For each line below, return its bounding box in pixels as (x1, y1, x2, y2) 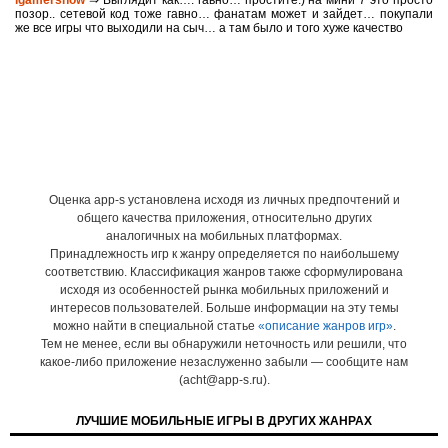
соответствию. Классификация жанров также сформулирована (45, 265, 403, 279)
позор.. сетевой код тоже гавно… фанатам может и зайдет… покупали (15, 7, 433, 21)
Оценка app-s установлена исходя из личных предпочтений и (48, 193, 400, 207)
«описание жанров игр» (257, 319, 393, 333)
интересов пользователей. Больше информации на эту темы (49, 301, 399, 315)
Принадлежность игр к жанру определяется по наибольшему (49, 247, 399, 261)
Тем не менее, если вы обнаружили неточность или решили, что (41, 337, 407, 351)
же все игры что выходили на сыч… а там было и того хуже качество (15, 21, 403, 35)
